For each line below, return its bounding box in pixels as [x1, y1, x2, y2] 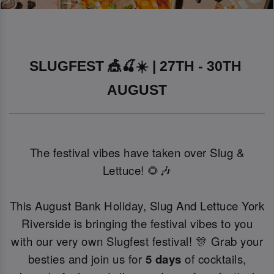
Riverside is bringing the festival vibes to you [21, 215, 253, 232]
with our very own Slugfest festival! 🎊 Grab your [11, 233, 263, 250]
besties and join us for [28, 251, 146, 267]
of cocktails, [181, 251, 246, 267]
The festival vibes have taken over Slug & [29, 144, 245, 161]
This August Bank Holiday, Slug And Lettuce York [9, 198, 265, 214]
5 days [145, 251, 182, 268]
